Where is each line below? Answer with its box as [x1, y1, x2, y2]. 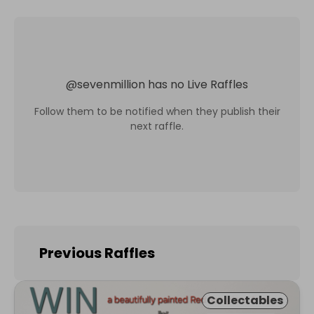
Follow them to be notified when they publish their [34, 104, 280, 118]
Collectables [207, 292, 283, 308]
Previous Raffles [39, 243, 155, 263]
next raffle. [130, 118, 184, 133]
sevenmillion [77, 76, 145, 93]
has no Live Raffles [148, 76, 248, 93]
